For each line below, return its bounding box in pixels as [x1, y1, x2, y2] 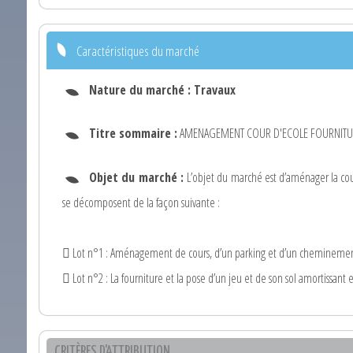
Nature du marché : [89, 81, 194, 99]
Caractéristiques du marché [76, 42, 199, 61]
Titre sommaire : [89, 124, 177, 143]
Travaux [194, 81, 236, 99]
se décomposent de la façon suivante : [62, 193, 220, 211]
